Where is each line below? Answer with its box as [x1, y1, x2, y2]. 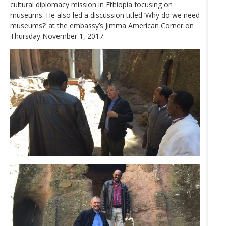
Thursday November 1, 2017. [10, 31, 105, 41]
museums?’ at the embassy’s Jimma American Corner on [10, 21, 194, 31]
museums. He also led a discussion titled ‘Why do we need [10, 10, 200, 20]
